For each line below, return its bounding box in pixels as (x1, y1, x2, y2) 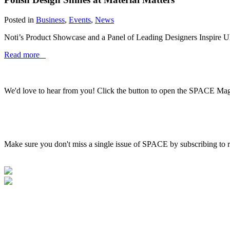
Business (36, 15, 65, 24)
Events (69, 15, 91, 24)
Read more (4, 50, 46, 59)
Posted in (4, 15, 36, 24)
